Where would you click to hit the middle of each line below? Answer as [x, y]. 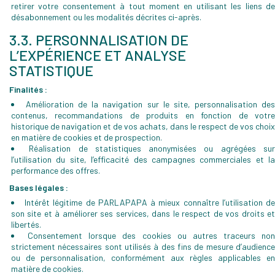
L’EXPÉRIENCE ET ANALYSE [98, 55]
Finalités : [28, 89]
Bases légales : [39, 188]
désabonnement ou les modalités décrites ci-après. [106, 17]
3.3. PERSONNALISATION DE [99, 40]
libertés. [26, 224]
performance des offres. [56, 170]
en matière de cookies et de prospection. [87, 137]
